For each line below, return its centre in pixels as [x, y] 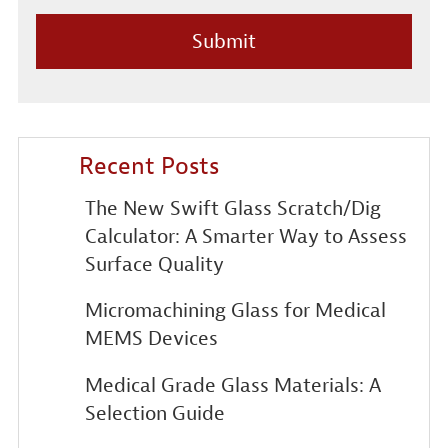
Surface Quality [154, 264]
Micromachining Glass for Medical [235, 310]
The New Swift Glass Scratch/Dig [232, 208]
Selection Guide [154, 414]
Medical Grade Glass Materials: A [232, 386]
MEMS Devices [151, 338]
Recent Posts [149, 165]
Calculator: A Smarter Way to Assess [245, 236]
